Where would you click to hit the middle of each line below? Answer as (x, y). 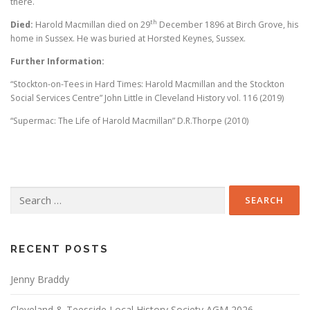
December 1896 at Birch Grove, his (228, 24)
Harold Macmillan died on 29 (93, 24)
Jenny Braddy (40, 280)
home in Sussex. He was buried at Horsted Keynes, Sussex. (128, 38)
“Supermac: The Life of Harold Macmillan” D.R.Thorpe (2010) (129, 121)
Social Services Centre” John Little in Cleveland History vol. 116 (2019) (147, 98)
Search (24, 192)
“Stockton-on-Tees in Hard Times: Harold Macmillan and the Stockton (147, 84)
